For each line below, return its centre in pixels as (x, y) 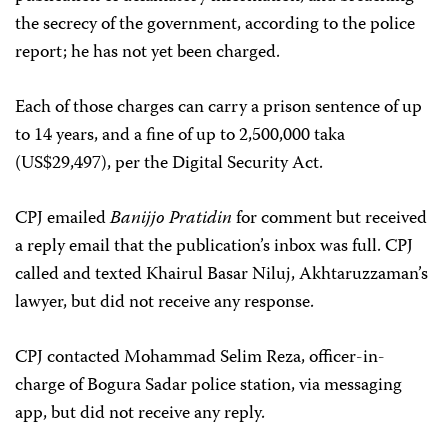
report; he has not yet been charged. (147, 52)
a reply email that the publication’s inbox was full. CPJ (214, 246)
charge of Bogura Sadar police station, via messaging (208, 385)
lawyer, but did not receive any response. (164, 302)
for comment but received (331, 218)
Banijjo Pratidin (173, 218)
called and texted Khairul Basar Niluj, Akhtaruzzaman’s (221, 274)
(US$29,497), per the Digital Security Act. (169, 163)
